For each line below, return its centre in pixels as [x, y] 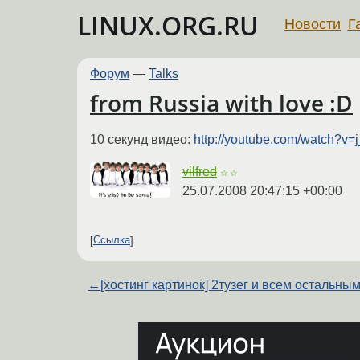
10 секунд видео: [142, 139]
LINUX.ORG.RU [168, 25]
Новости [313, 24]
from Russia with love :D [221, 103]
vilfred [200, 171]
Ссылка [112, 240]
